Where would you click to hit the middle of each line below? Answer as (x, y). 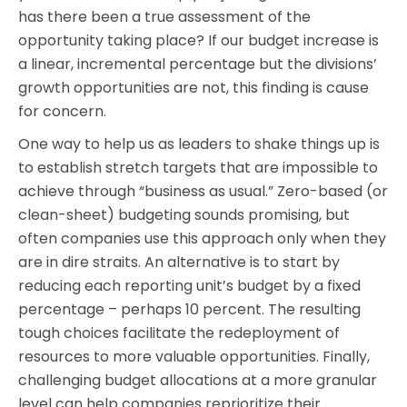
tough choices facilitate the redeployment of (179, 333)
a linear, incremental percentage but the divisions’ (198, 64)
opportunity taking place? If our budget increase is (199, 40)
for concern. (62, 111)
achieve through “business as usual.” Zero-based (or (203, 191)
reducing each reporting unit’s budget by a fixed (189, 286)
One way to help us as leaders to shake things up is (199, 144)
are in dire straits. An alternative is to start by (179, 262)
